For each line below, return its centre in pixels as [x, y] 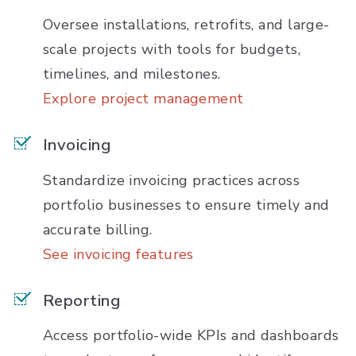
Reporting [82, 300]
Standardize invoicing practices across [172, 180]
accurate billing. [98, 229]
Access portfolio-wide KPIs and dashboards [191, 336]
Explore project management [143, 99]
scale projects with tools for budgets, [172, 50]
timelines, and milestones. [132, 74]
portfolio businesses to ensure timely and [186, 205]
